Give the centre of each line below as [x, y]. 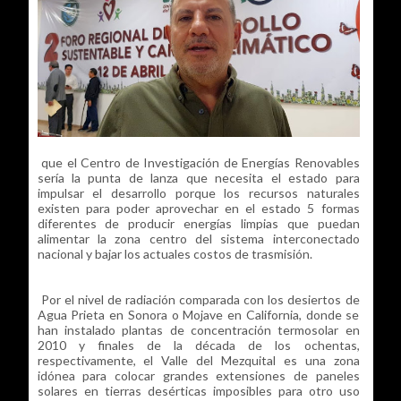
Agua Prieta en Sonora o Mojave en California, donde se [198, 315]
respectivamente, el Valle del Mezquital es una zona [198, 361]
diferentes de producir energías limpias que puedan [198, 224]
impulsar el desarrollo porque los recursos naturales [198, 193]
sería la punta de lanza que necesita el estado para [198, 178]
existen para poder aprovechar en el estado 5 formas [198, 209]
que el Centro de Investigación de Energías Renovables [198, 163]
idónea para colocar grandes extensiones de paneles [198, 376]
